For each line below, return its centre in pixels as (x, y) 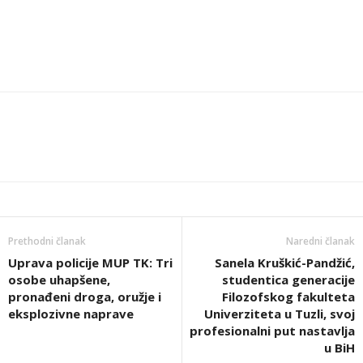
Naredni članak (320, 241)
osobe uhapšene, (59, 280)
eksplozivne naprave (71, 314)
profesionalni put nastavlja (272, 331)
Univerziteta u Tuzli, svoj (280, 314)
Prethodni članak (47, 241)
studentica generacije (288, 280)
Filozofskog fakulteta (288, 297)
